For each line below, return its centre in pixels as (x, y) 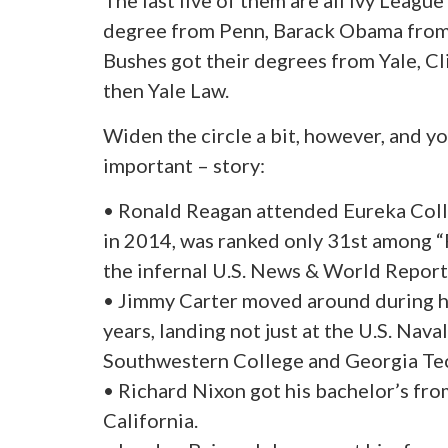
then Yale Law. (165, 90)
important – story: (183, 165)
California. (150, 420)
